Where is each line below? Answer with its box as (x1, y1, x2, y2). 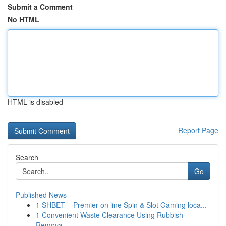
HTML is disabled (8, 97, 63, 107)
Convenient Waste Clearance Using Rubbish (42, 210, 183, 220)
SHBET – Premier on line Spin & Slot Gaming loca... (42, 200, 207, 210)
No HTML (8, 14, 39, 24)
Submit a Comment (8, 2, 73, 12)
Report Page (178, 125, 218, 135)
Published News (16, 190, 67, 200)
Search (16, 152, 38, 162)
